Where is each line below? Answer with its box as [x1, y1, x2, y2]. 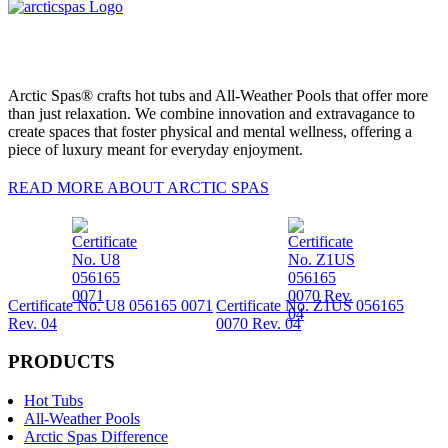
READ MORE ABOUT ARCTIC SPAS [8, 178, 269, 196]
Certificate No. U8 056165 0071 [8, 296, 213, 314]
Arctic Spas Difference [24, 428, 168, 446]
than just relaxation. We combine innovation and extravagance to [8, 104, 415, 122]
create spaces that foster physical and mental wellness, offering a [8, 122, 412, 140]
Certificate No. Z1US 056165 [216, 296, 405, 314]
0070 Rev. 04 [216, 314, 302, 332]
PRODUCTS [8, 351, 115, 373]
